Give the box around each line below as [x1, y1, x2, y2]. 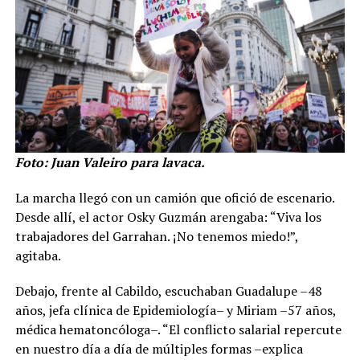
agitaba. [14, 247, 61, 265]
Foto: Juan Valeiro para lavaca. [14, 153, 205, 172]
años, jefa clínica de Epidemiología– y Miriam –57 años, [14, 301, 336, 320]
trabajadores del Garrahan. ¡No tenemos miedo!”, [14, 227, 298, 246]
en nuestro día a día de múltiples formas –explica [14, 340, 303, 358]
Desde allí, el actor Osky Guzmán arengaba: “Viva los [14, 208, 321, 227]
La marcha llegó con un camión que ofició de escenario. [14, 189, 334, 207]
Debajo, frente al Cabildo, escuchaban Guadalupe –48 [14, 282, 322, 301]
